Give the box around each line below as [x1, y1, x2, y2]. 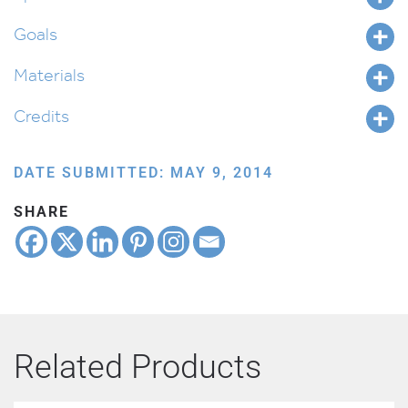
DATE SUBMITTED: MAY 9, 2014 [14, 164, 273, 181]
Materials [14, 64, 85, 86]
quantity [13, 4, 66, 21]
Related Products [14, 348, 261, 386]
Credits [14, 105, 69, 127]
